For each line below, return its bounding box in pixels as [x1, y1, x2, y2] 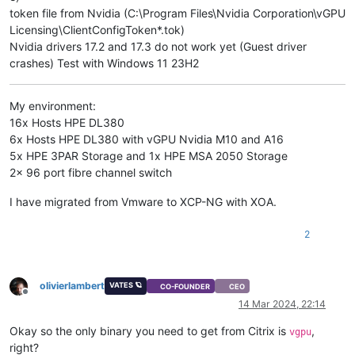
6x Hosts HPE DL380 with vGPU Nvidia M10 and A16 [10, 132, 284, 146]
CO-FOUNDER [160, 281, 211, 291]
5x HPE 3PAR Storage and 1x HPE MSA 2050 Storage [10, 148, 288, 162]
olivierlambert [40, 280, 105, 292]
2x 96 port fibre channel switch [10, 165, 172, 179]
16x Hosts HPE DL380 [10, 115, 124, 129]
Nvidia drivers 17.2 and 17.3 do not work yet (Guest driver [10, 39, 307, 53]
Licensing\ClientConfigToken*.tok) [10, 22, 185, 36]
